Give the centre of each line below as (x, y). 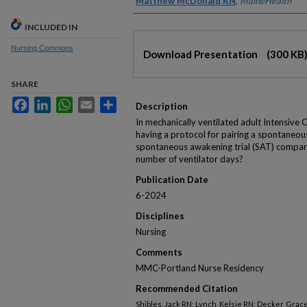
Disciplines (160, 216)
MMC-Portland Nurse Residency (200, 268)
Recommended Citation (187, 288)
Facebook (48, 102)
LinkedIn (67, 102)
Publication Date (172, 180)
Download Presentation (201, 54)
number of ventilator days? (189, 159)
